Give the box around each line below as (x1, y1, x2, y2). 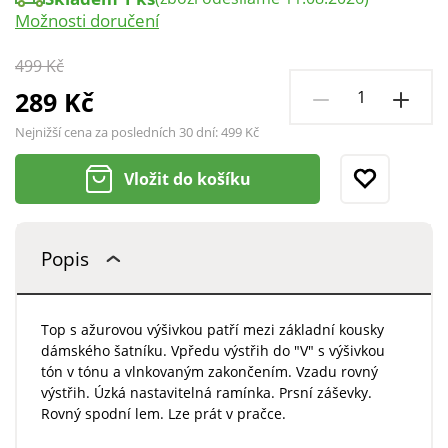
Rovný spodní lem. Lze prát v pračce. (40, 404, 286, 424)
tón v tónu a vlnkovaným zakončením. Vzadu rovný (40, 362, 378, 382)
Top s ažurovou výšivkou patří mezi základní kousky (40, 320, 384, 340)
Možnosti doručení (15, 9, 159, 33)
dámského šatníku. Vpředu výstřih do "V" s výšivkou (40, 341, 385, 361)
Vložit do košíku (124, 168, 252, 191)
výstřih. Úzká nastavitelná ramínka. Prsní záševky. (40, 383, 372, 403)
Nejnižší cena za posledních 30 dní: (15, 123, 221, 142)
